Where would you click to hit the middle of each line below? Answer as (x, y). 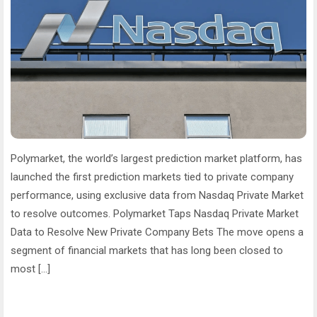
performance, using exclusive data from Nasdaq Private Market (157, 195)
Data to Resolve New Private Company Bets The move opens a (157, 232)
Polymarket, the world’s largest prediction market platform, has (156, 158)
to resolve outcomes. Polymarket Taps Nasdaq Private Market (155, 213)
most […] (30, 269)
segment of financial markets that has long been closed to (147, 250)
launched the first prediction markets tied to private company (152, 177)
